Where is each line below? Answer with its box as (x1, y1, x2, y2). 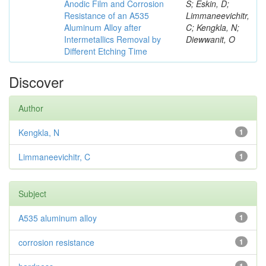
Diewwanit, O (186, 33, 235, 45)
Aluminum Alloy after (64, 21, 141, 33)
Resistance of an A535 (64, 9, 149, 21)
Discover (9, 71, 64, 92)
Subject (18, 188, 46, 199)
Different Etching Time (64, 45, 147, 57)
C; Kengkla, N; (186, 21, 239, 33)
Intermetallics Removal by (64, 33, 161, 45)
